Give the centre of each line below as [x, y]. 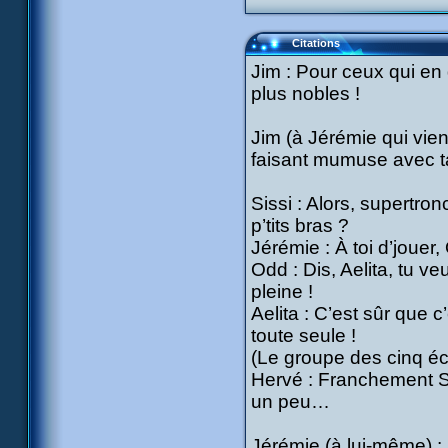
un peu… [290, 401]
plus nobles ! [305, 93]
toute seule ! [303, 335]
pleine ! [282, 291]
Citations [316, 43]
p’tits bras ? [300, 225]
